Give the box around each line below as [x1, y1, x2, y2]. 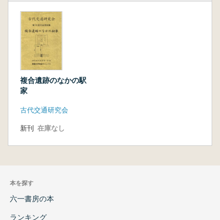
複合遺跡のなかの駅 [20, 76, 86, 84]
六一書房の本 [10, 194, 54, 203]
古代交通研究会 [20, 106, 68, 114]
